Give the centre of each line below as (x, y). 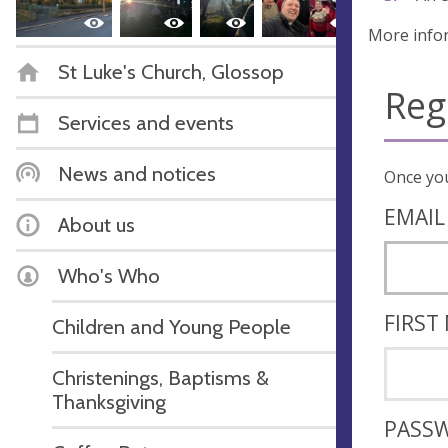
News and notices (137, 173)
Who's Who (109, 275)
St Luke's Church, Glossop (171, 71)
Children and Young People (171, 326)
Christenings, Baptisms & (160, 377)
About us (96, 224)
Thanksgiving (109, 401)
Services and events (146, 122)
